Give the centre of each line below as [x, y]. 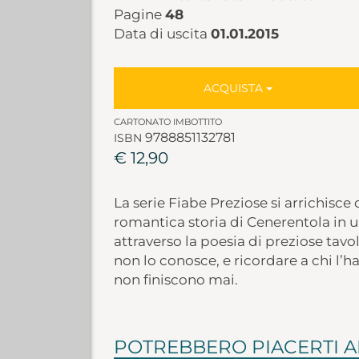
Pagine [139, 14]
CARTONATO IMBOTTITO [167, 122]
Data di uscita [162, 34]
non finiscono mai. [175, 280]
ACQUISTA [235, 88]
